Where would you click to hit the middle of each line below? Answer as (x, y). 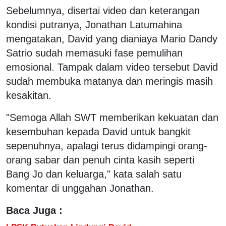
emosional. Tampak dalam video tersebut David (112, 67)
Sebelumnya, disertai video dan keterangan (103, 10)
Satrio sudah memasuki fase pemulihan (94, 53)
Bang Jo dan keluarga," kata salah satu (94, 174)
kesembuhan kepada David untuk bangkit (98, 131)
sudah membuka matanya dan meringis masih (109, 81)
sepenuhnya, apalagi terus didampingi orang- (107, 146)
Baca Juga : (34, 210)
